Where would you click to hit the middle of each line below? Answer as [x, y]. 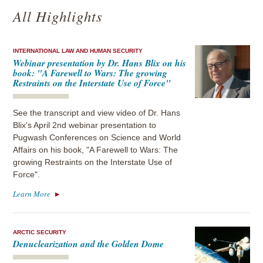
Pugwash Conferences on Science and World [97, 137]
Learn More [32, 194]
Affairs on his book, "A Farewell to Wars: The [96, 150]
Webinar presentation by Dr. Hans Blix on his [100, 63]
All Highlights [58, 16]
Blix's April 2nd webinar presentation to [85, 125]
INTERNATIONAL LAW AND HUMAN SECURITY [78, 51]
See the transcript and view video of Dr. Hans [97, 113]
